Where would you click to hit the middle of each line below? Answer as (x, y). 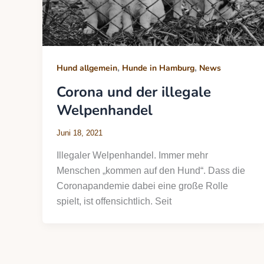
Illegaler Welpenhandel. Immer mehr (132, 155)
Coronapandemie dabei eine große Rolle (142, 186)
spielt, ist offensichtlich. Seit (114, 201)
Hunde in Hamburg (158, 68)
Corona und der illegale (134, 92)
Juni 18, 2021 (80, 133)
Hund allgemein (87, 68)
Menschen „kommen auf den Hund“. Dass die (151, 170)
